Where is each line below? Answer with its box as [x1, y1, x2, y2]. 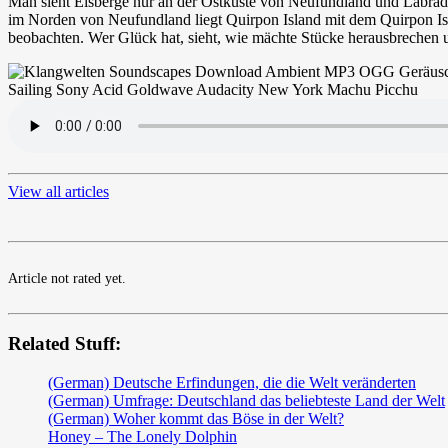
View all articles [8, 182, 109, 200]
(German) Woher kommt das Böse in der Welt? [48, 410, 344, 428]
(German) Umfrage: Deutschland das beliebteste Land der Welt [48, 392, 445, 410]
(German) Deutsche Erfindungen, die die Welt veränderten [48, 374, 416, 392]
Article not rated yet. [8, 270, 126, 286]
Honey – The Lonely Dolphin [48, 428, 237, 446]
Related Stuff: [8, 333, 121, 355]
